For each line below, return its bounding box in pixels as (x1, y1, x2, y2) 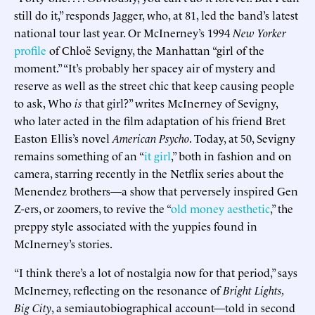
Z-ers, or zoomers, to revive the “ (14, 200, 171, 216)
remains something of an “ (14, 147, 144, 163)
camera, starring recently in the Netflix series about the (14, 165, 284, 181)
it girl (144, 147, 171, 163)
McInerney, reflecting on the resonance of (14, 281, 223, 297)
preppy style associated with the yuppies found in (14, 217, 257, 233)
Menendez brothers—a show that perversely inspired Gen (14, 182, 298, 198)
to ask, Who (14, 94, 75, 110)
